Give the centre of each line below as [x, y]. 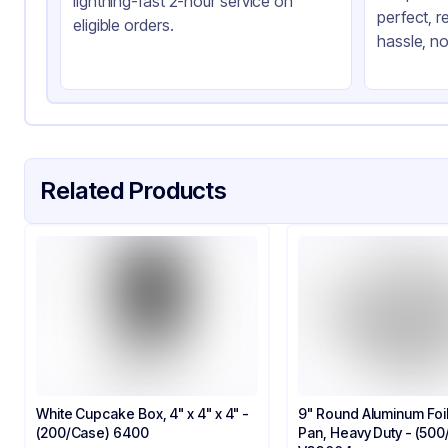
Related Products [134, 190]
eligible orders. [123, 25]
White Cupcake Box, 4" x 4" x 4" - [143, 413]
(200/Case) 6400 [92, 432]
